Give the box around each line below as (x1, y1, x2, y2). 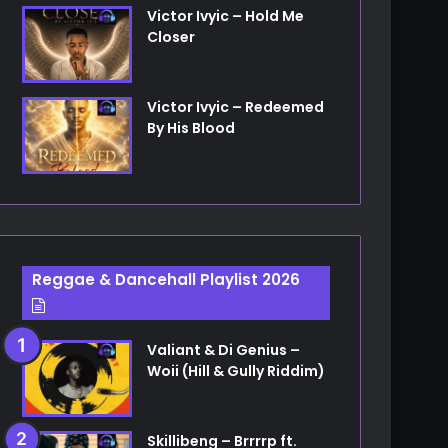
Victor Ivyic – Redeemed (147, 96, 325, 117)
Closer (147, 26, 196, 47)
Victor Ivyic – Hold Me (147, 5, 305, 26)
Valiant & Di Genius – (147, 339, 301, 360)
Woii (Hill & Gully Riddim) (147, 360, 326, 381)
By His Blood (147, 117, 236, 138)
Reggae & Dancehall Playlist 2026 (32, 268, 301, 290)
